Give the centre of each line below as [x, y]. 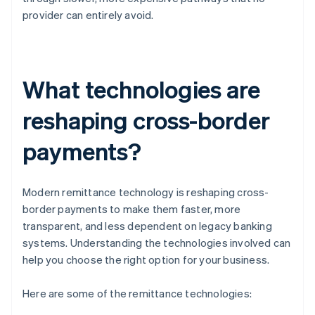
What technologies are [141, 89]
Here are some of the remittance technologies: [137, 294]
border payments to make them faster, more [132, 209]
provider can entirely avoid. [88, 15]
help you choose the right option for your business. [146, 260]
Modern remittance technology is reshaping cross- [146, 192]
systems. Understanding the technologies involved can [157, 243]
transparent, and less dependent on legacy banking [147, 226]
